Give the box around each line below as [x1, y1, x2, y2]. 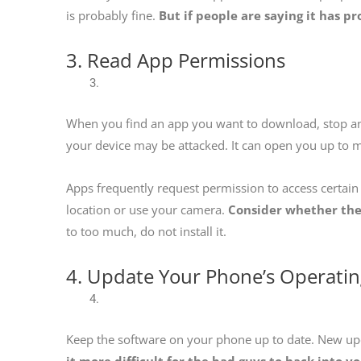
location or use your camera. [66, 201, 225, 218]
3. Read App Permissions [66, 47, 285, 74]
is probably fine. [66, 6, 156, 23]
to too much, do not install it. [66, 222, 226, 239]
